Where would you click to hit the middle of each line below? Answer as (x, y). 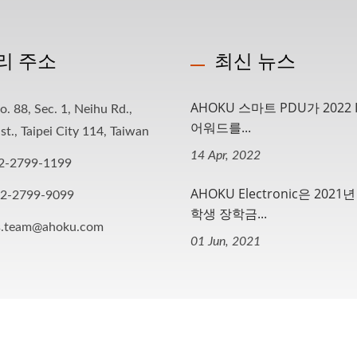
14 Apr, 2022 (226, 155)
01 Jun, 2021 (226, 241)
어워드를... (221, 127)
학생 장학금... (229, 214)
